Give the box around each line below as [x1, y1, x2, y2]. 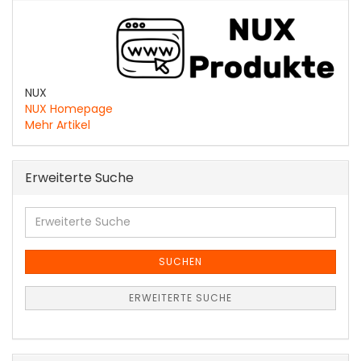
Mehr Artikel [25, 116, 90, 133]
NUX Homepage [25, 100, 113, 117]
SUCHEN [159, 254, 202, 268]
